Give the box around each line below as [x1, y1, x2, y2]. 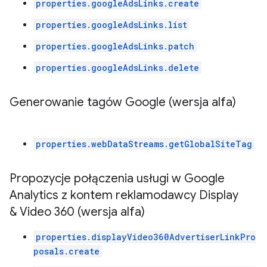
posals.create [33, 246, 100, 257]
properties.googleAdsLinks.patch [36, 41, 194, 52]
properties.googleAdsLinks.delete [36, 62, 199, 73]
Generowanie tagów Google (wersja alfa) [10, 95, 236, 110]
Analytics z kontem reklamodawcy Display [10, 188, 238, 203]
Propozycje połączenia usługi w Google [10, 171, 225, 186]
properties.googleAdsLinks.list [36, 19, 187, 30]
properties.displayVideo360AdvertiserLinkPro [36, 231, 256, 243]
